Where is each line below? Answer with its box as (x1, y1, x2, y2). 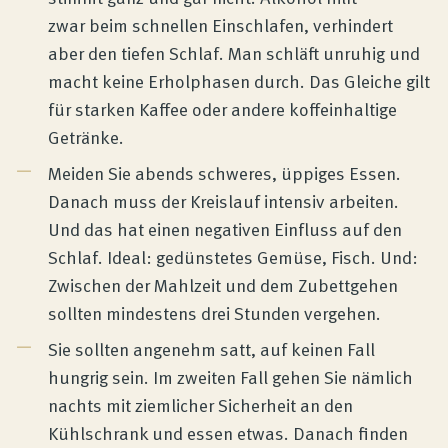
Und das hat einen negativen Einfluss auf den (48, 215, 402, 243)
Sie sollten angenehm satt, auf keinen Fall (48, 335, 375, 363)
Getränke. (48, 123, 124, 151)
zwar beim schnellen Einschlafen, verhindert (48, 11, 393, 39)
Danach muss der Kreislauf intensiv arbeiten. (48, 187, 399, 215)
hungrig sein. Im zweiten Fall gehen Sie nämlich (48, 363, 413, 391)
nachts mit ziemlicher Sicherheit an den (48, 391, 353, 419)
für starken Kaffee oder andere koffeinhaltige (48, 95, 397, 123)
